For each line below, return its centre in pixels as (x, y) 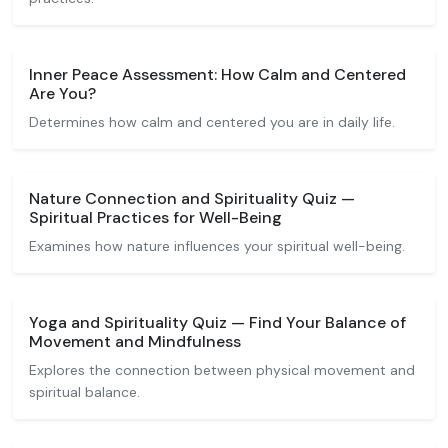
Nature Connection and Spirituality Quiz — (192, 198)
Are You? (62, 93)
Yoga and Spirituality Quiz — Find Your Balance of (217, 322)
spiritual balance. (84, 392)
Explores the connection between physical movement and (222, 370)
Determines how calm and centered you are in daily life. (212, 122)
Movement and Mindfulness (135, 341)
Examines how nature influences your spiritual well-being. (217, 246)
